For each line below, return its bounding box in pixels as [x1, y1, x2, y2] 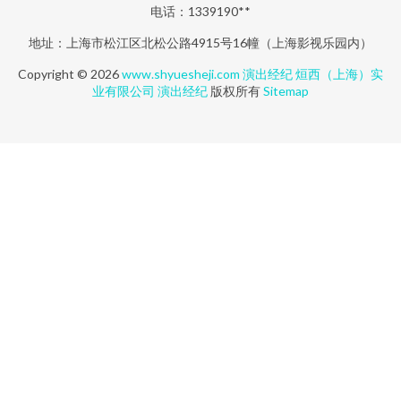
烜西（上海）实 [295, 66, 383, 81]
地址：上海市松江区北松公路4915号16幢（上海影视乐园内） [29, 35, 372, 50]
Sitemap [263, 83, 309, 98]
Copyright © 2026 [18, 66, 122, 81]
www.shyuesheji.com [122, 66, 240, 81]
